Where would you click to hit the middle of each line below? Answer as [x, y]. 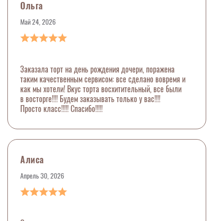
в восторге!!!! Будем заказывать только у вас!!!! [90, 99]
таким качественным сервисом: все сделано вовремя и [103, 79]
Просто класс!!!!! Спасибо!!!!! [61, 109]
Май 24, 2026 [38, 22]
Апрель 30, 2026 [42, 176]
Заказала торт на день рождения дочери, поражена [97, 70]
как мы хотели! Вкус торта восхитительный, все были [101, 89]
